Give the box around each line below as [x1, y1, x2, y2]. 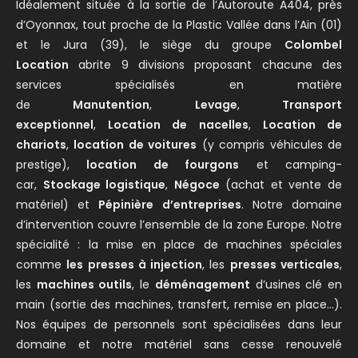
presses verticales [229, 256, 340, 272]
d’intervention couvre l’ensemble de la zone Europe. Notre [16, 216, 342, 233]
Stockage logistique [42, 176, 166, 193]
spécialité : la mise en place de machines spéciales [16, 236, 342, 253]
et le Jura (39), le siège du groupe [16, 36, 284, 53]
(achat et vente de [219, 176, 343, 193]
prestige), [16, 156, 87, 173]
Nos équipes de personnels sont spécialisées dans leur [16, 316, 342, 332]
